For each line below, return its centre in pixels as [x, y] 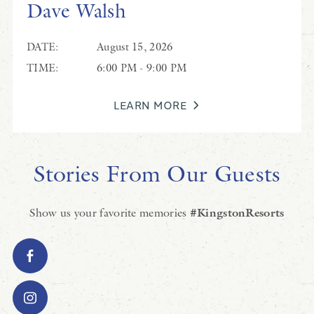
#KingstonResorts [237, 213]
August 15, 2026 [135, 47]
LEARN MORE [150, 105]
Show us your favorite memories [110, 212]
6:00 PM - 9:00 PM [142, 68]
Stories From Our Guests [157, 173]
